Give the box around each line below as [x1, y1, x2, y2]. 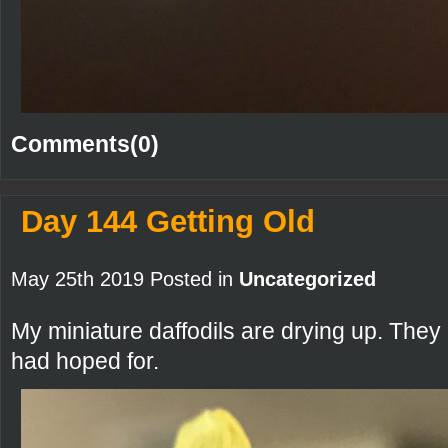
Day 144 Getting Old [21, 204, 315, 240]
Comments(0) [11, 131, 159, 158]
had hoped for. [11, 348, 159, 375]
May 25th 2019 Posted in [11, 268, 239, 291]
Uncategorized [239, 268, 376, 291]
